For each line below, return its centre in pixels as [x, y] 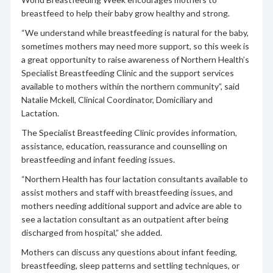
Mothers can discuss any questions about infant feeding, [129, 252]
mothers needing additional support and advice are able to [131, 205]
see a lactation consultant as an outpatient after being [125, 219]
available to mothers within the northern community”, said [130, 86]
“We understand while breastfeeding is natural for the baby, [135, 32]
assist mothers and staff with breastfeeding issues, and [127, 192]
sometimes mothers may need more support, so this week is [135, 46]
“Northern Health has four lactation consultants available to [134, 179]
